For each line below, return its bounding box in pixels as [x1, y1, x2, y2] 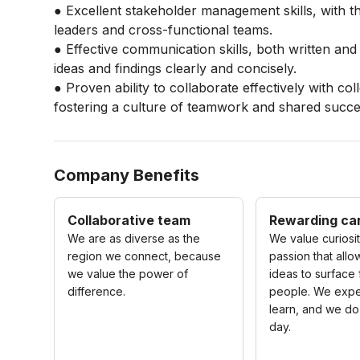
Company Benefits [54, 166, 200, 185]
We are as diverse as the [67, 231, 201, 245]
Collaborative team [67, 212, 191, 228]
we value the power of [67, 267, 189, 280]
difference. [67, 284, 126, 298]
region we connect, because [67, 249, 222, 263]
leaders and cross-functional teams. [54, 22, 273, 38]
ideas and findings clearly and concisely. [54, 60, 297, 76]
